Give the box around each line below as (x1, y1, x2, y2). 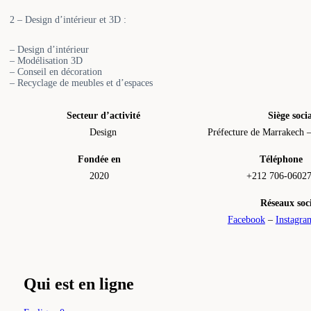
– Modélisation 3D (10, 55, 83, 66)
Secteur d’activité (66, 110, 140, 121)
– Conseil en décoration (10, 66, 103, 77)
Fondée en (78, 153, 121, 165)
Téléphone (260, 153, 303, 165)
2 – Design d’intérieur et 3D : (10, 14, 127, 25)
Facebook (227, 214, 265, 225)
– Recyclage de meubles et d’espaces (10, 77, 153, 88)
